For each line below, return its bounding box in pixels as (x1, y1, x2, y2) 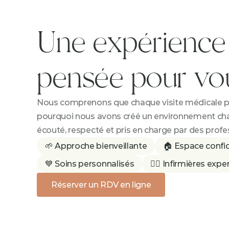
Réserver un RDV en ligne (51, 180, 151, 190)
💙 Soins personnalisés (45, 159, 134, 169)
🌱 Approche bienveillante (45, 141, 147, 151)
